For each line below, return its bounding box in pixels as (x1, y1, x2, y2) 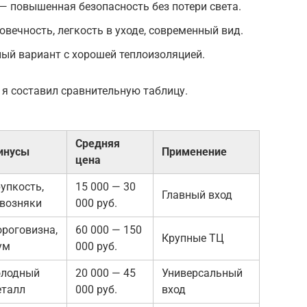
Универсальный (162, 267, 243, 280)
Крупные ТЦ (162, 232, 224, 245)
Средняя (75, 137, 120, 151)
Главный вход (162, 188, 232, 202)
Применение (162, 145, 227, 159)
